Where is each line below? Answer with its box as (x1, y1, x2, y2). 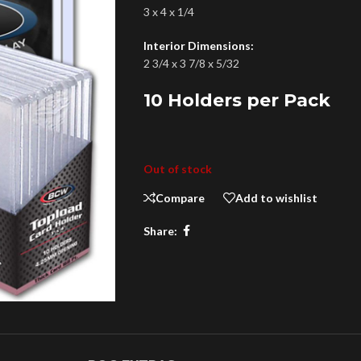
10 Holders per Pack (143, 89, 330, 111)
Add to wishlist (234, 190, 317, 205)
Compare (155, 190, 205, 205)
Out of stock (143, 162, 212, 176)
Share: (143, 223, 177, 238)
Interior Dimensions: (143, 39, 254, 52)
